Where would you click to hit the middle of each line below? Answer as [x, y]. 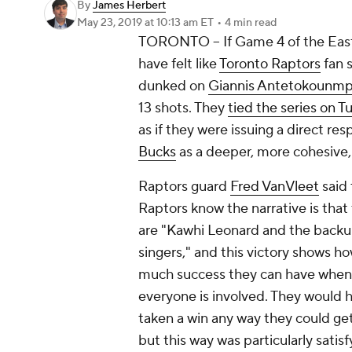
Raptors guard [184, 187]
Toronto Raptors [270, 64]
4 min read [251, 23]
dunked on [173, 86]
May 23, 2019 [111, 23]
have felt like [179, 64]
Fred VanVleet [275, 187]
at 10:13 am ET [179, 23]
